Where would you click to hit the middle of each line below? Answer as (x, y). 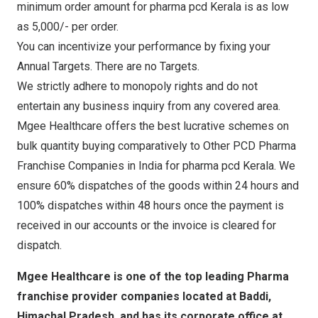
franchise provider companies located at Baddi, (144, 297)
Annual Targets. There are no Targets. (108, 67)
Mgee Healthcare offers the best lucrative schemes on (153, 126)
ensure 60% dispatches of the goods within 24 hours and (158, 186)
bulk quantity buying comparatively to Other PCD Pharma (157, 146)
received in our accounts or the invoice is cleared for (147, 226)
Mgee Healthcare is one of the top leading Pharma (153, 277)
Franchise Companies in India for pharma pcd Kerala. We (156, 166)
